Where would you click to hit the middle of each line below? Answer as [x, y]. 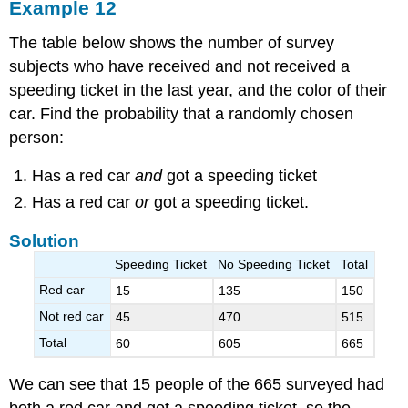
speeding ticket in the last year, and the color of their [199, 90]
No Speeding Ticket [274, 264]
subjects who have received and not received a [180, 66]
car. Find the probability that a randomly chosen [182, 113]
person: [37, 137]
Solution [45, 240]
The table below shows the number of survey [172, 42]
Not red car [72, 316]
